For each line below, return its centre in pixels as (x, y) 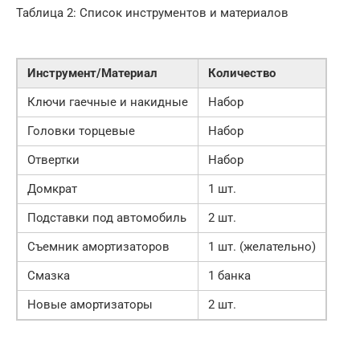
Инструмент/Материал (92, 74)
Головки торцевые (81, 131)
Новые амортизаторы (90, 305)
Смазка (49, 276)
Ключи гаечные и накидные (108, 102)
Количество (242, 74)
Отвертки (53, 160)
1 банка (229, 276)
